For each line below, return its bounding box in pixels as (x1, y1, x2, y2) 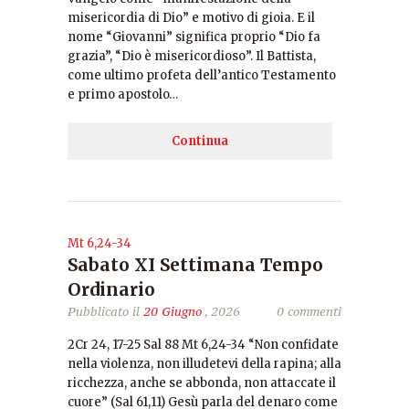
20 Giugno (143, 303, 202, 320)
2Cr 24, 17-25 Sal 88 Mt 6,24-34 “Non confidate (68, 337, 339, 352)
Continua (172, 133, 228, 149)
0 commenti (277, 303, 341, 320)
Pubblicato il (68, 303, 143, 320)
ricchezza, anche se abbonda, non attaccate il (68, 375, 336, 391)
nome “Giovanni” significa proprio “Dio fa (68, 29, 320, 45)
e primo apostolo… (68, 87, 178, 102)
